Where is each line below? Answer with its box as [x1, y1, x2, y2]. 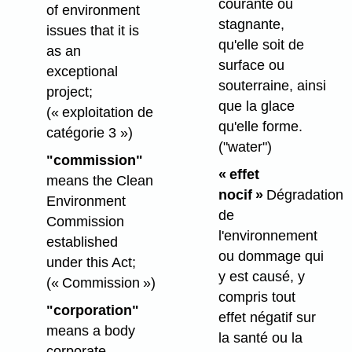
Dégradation [262, 186, 343, 203]
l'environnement [218, 227, 317, 244]
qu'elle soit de [218, 36, 304, 53]
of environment [46, 2, 140, 19]
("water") [218, 138, 272, 155]
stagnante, [218, 16, 284, 32]
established [46, 234, 118, 251]
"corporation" [46, 302, 139, 318]
